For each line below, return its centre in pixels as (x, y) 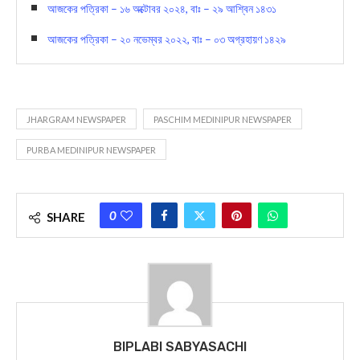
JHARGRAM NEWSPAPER (76, 119)
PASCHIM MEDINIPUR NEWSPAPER (223, 119)
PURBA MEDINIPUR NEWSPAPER (91, 149)
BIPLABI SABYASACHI (180, 346)
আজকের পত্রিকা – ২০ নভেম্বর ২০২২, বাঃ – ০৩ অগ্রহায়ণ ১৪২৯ (167, 39)
